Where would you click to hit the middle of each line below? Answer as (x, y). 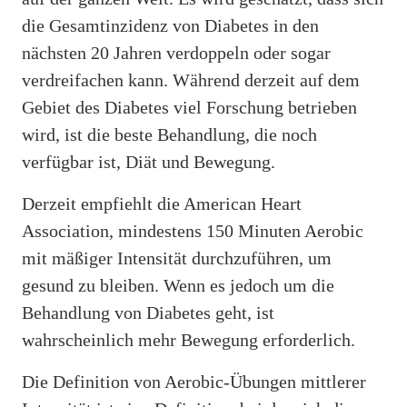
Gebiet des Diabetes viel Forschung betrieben (189, 107)
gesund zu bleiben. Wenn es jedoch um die (178, 285)
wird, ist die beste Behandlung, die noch (169, 134)
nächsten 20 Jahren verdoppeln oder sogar (176, 52)
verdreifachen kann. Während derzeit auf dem (191, 79)
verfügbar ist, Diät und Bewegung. (149, 161)
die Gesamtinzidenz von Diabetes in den (170, 25)
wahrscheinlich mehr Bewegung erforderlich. (189, 339)
